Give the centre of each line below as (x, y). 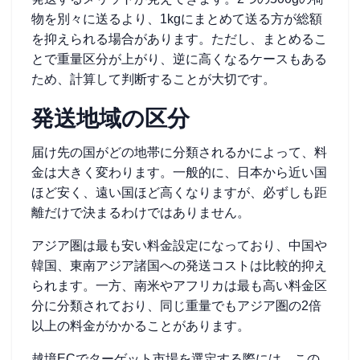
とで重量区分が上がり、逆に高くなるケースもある (179, 59)
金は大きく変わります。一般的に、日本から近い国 (179, 172)
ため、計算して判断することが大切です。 (153, 79)
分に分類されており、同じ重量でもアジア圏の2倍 (176, 306)
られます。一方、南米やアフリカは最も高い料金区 (179, 286)
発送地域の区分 (110, 119)
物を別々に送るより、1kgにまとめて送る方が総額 (177, 19)
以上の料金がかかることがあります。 (141, 326)
